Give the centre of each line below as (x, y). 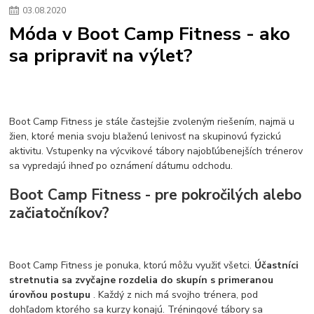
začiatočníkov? (60, 213)
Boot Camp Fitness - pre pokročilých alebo (156, 194)
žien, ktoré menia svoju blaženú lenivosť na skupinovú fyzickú (145, 137)
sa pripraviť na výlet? (101, 56)
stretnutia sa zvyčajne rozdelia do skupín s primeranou (142, 280)
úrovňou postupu (52, 294)
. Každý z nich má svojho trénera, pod (176, 294)
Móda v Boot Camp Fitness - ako (150, 34)
